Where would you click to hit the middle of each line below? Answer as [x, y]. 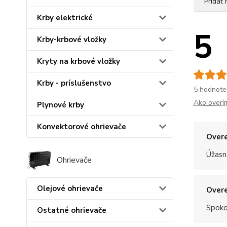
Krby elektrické [65, 18]
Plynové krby [61, 105]
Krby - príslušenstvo [74, 83]
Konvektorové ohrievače [82, 127]
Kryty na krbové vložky [79, 62]
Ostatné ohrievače [72, 210]
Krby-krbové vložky [72, 40]
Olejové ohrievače [70, 188]
